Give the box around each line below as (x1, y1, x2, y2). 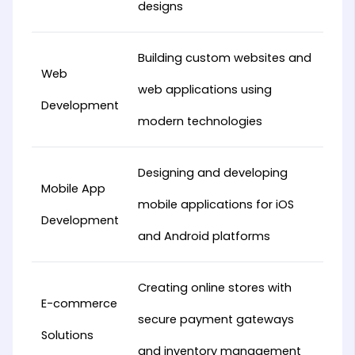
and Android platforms (137, 228, 270, 244)
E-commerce (40, 296, 117, 311)
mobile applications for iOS (137, 197, 294, 212)
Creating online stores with (137, 280, 292, 296)
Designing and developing (137, 165, 288, 181)
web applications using (137, 82, 272, 97)
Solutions (40, 327, 94, 343)
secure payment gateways (137, 311, 294, 327)
